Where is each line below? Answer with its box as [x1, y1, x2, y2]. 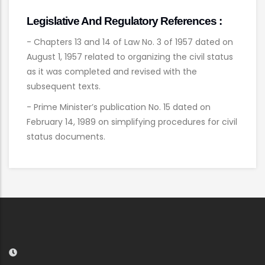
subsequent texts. [27, 80, 101, 93]
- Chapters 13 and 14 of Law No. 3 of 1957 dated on [27, 36, 233, 49]
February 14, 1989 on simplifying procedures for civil [27, 116, 237, 128]
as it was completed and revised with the [27, 66, 197, 78]
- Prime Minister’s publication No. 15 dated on [27, 101, 211, 114]
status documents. [27, 131, 105, 143]
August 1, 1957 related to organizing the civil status [27, 51, 233, 63]
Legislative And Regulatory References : [27, 14, 222, 27]
